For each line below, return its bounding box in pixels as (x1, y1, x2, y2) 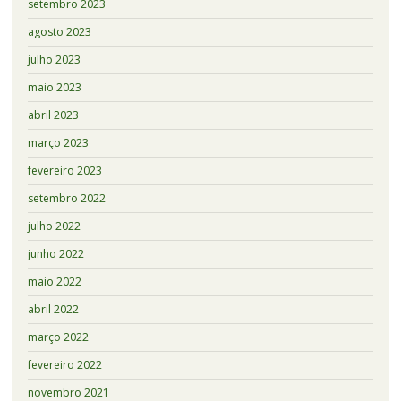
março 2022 (27, 328, 89, 345)
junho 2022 (27, 245, 84, 261)
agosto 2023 (27, 23, 91, 39)
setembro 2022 (27, 190, 106, 206)
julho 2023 (27, 51, 81, 67)
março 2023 (27, 134, 89, 150)
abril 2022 (27, 301, 79, 317)
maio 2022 (27, 273, 81, 289)
